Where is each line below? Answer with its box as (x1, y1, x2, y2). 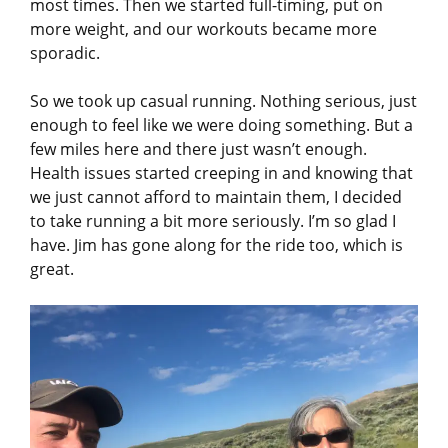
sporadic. (30, 42, 100, 65)
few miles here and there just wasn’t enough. (30, 138, 367, 161)
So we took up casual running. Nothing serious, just (30, 90, 417, 113)
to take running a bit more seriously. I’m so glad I (30, 210, 396, 233)
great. (30, 258, 74, 281)
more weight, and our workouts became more (30, 18, 377, 41)
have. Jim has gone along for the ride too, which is (30, 234, 403, 257)
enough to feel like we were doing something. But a (30, 114, 413, 137)
